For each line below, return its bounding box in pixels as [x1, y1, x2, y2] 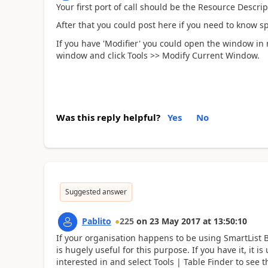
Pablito [81, 215, 111, 227]
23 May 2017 [149, 215, 200, 227]
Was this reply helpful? [56, 111, 160, 123]
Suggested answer [65, 187, 127, 197]
